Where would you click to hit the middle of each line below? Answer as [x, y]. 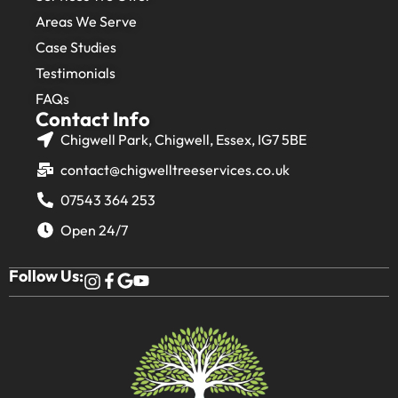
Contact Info [93, 119]
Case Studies [76, 47]
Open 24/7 [94, 230]
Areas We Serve [86, 21]
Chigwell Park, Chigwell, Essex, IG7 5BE [183, 139]
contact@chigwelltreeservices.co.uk [175, 169]
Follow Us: [46, 275]
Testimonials [76, 72]
